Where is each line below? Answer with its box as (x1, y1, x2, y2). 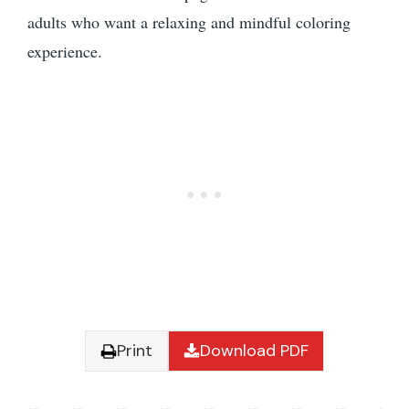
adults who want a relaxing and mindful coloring (27, 11, 351, 34)
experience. (27, 40, 102, 63)
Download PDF (200, 340, 309, 362)
